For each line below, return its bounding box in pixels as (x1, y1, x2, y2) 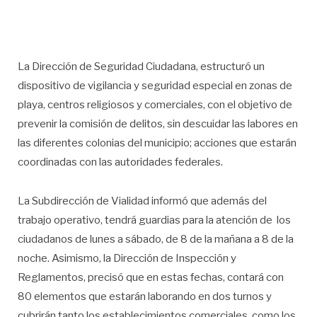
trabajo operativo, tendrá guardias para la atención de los (18, 213, 291, 226)
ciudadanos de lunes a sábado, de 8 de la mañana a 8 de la (18, 232, 294, 246)
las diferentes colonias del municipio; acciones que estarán (18, 136, 296, 149)
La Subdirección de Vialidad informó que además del (18, 194, 267, 207)
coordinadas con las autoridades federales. (18, 155, 225, 168)
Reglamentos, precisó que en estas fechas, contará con (18, 270, 284, 284)
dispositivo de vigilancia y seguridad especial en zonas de (18, 79, 292, 92)
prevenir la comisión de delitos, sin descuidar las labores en (18, 117, 298, 130)
